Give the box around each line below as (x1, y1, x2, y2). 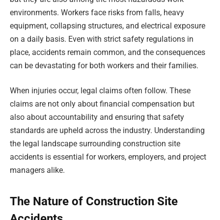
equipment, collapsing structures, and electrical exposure (10, 21, 205, 30)
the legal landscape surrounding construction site (10, 139, 180, 149)
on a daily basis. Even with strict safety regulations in (10, 34, 193, 44)
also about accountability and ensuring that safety (10, 112, 184, 122)
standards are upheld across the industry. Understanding (10, 126, 205, 136)
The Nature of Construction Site (10, 194, 178, 208)
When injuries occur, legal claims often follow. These (10, 86, 191, 96)
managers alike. (10, 165, 65, 175)
